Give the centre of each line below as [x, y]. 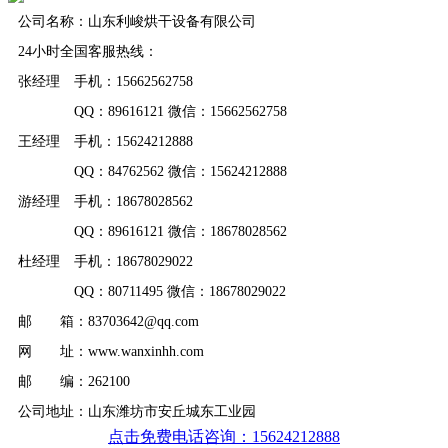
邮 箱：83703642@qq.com [108, 321]
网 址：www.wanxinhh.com [111, 351]
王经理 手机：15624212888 [105, 141]
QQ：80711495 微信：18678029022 [152, 291]
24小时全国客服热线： [88, 51]
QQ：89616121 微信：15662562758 [152, 111]
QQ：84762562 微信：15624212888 [152, 171]
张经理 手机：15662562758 [105, 81]
